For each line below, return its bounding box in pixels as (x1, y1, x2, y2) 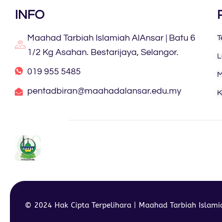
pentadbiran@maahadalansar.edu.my (27, 87, 181, 96)
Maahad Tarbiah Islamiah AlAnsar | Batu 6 (27, 34, 195, 43)
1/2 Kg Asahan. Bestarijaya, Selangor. (27, 48, 178, 57)
